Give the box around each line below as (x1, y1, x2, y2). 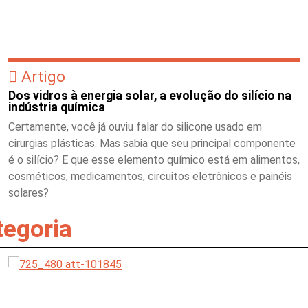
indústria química (8, 100, 105, 114)
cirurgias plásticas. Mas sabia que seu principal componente (8, 137, 296, 150)
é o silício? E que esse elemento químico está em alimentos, (8, 153, 300, 166)
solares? (8, 186, 49, 199)
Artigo (21, 67, 65, 85)
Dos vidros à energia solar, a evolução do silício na (8, 89, 291, 102)
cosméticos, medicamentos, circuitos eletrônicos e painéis (8, 170, 292, 183)
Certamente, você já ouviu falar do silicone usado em (8, 120, 262, 133)
